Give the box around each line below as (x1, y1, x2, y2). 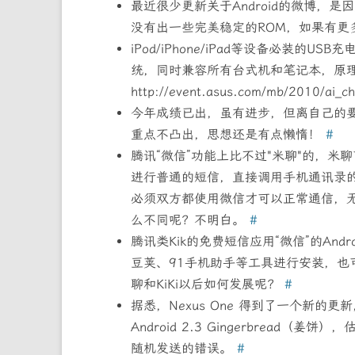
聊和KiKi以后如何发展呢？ (130, 277, 284, 292)
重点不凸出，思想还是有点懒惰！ (130, 127, 326, 143)
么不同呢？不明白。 (130, 212, 250, 228)
